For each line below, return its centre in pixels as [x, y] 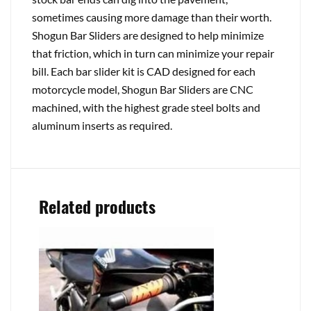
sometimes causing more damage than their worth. [152, 17]
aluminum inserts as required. [102, 125]
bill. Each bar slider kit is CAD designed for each [144, 71]
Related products [97, 206]
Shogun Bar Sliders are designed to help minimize [148, 35]
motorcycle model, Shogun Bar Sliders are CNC [143, 89]
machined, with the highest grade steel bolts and [146, 107]
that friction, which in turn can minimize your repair [153, 53]
